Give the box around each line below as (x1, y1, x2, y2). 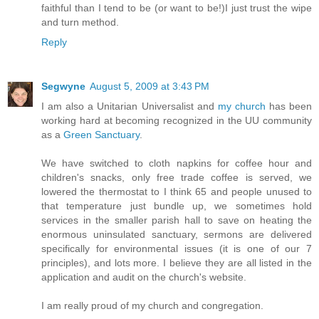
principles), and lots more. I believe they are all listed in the (41, 257, 312, 269)
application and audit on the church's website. (41, 271, 246, 283)
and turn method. (41, 16, 119, 28)
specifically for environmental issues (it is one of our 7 (41, 243, 312, 255)
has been (265, 100, 313, 113)
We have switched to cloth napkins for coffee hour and (41, 157, 312, 169)
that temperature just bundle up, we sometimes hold (41, 200, 312, 212)
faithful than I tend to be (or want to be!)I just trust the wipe (41, 2, 312, 14)
